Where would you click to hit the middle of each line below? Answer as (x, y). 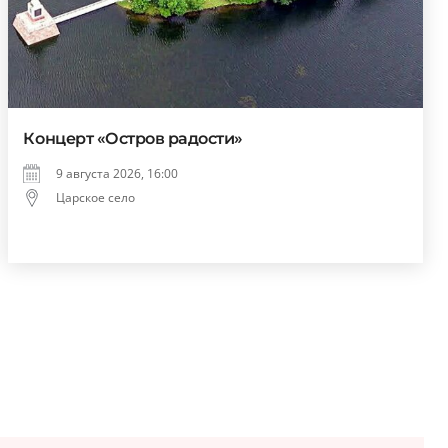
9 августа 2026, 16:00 (117, 174)
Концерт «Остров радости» (133, 139)
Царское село (96, 198)
